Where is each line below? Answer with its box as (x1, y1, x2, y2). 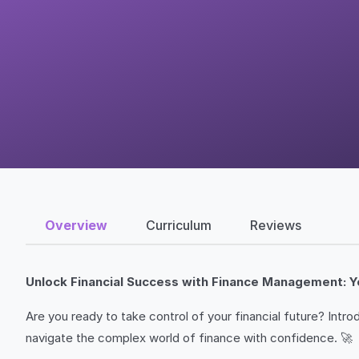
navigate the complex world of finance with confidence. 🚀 (26, 330, 353, 345)
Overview (45, 216, 107, 233)
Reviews (250, 216, 301, 233)
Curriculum (146, 216, 212, 233)
